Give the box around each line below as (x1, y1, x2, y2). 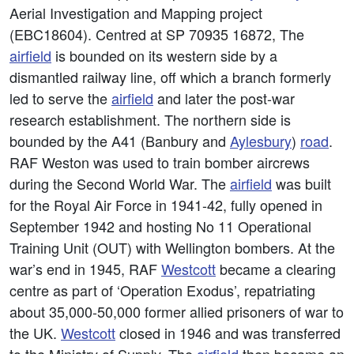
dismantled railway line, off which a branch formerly (9, 66, 331, 87)
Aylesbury (230, 130, 292, 151)
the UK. (9, 322, 61, 343)
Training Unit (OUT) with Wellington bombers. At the (9, 237, 335, 258)
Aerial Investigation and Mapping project (9, 2, 262, 23)
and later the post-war (153, 88, 295, 108)
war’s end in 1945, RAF (9, 258, 161, 279)
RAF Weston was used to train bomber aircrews (9, 152, 310, 172)
